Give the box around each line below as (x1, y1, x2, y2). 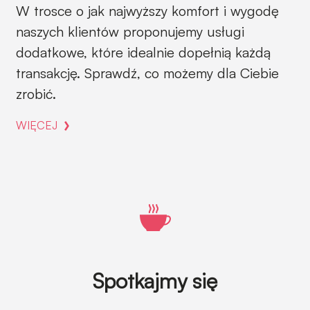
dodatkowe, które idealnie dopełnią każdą (16, 44, 271, 61)
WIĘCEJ (16, 118, 57, 132)
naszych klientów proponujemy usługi (16, 23, 244, 40)
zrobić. (16, 85, 56, 102)
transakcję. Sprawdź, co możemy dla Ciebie (16, 64, 279, 82)
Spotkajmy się (93, 268, 217, 293)
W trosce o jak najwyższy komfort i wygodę (16, 2, 279, 19)
